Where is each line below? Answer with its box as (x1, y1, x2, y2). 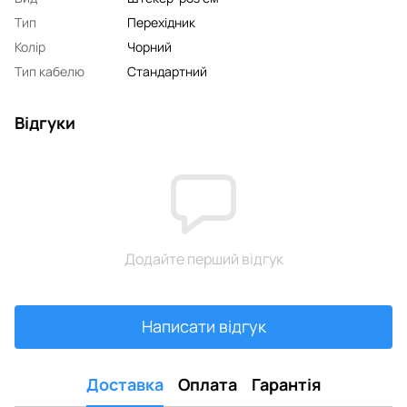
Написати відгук (141, 315, 266, 338)
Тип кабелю (15, 62, 84, 80)
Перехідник (127, 13, 195, 31)
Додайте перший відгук (124, 248, 283, 269)
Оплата (177, 373, 237, 396)
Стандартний (127, 62, 207, 80)
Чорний (127, 37, 172, 55)
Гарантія (251, 373, 322, 396)
